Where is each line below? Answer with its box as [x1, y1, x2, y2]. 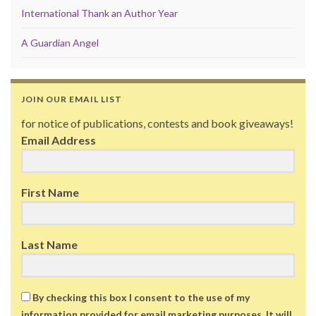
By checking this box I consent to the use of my [32, 291, 250, 303]
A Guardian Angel [21, 36, 99, 49]
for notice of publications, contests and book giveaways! [21, 116, 293, 130]
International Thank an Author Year [21, 6, 178, 19]
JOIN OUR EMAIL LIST [21, 93, 122, 104]
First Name [21, 185, 79, 199]
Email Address [21, 133, 96, 147]
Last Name [21, 237, 78, 251]
